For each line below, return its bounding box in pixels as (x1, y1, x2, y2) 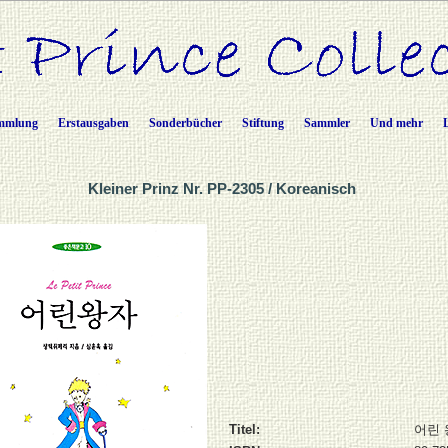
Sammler (304, 116, 350, 130)
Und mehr (370, 116, 423, 130)
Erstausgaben (58, 116, 129, 130)
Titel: (229, 421, 260, 437)
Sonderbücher (149, 116, 222, 130)
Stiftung (242, 116, 284, 130)
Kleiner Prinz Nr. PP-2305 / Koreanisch (88, 180, 360, 197)
